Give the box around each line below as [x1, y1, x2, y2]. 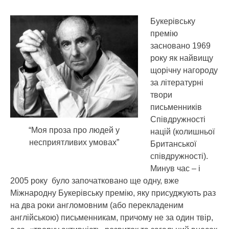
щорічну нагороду [150, 66, 218, 75]
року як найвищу [150, 54, 213, 62]
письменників [150, 103, 202, 111]
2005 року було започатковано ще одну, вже [10, 176, 179, 185]
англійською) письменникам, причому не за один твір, [10, 213, 213, 222]
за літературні [150, 78, 203, 87]
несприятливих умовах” [29, 138, 119, 147]
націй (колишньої [150, 127, 215, 136]
